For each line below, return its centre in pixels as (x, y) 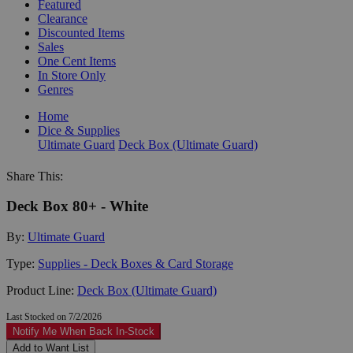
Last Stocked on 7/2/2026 (54, 316)
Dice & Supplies (79, 130)
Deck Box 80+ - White (77, 206)
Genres (56, 89)
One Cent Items (77, 61)
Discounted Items (81, 32)
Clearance (63, 18)
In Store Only (72, 75)
